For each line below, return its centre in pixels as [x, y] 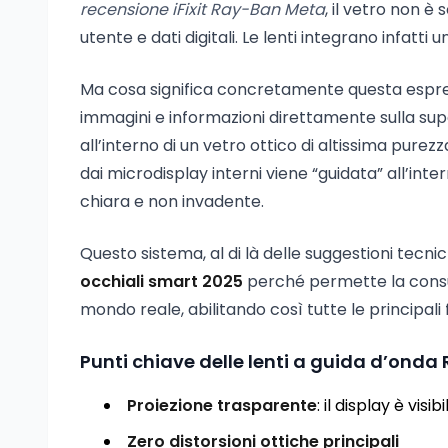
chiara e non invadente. [172, 201]
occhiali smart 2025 [161, 281]
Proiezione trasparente [222, 405]
